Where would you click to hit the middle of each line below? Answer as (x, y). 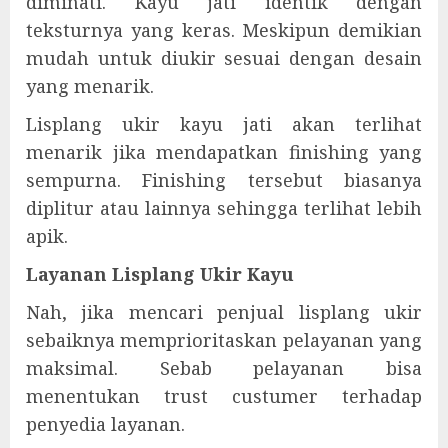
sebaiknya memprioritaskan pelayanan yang (224, 340)
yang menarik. (90, 86)
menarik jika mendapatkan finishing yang (224, 152)
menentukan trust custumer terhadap (224, 396)
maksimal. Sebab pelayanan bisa (224, 368)
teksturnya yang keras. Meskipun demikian (224, 30)
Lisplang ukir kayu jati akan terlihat (224, 124)
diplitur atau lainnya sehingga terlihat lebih (224, 208)
